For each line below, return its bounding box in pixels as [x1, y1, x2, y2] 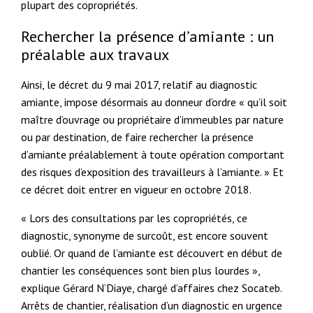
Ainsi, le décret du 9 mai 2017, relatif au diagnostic [21, 77, 258, 92]
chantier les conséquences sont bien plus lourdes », [21, 263, 261, 277]
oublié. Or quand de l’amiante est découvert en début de [21, 245, 283, 260]
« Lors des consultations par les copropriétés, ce [21, 210, 248, 225]
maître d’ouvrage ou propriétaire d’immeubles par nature [21, 112, 284, 126]
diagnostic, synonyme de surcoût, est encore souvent [21, 228, 269, 242]
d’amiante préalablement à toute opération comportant [21, 147, 285, 161]
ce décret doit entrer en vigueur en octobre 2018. [21, 182, 252, 196]
